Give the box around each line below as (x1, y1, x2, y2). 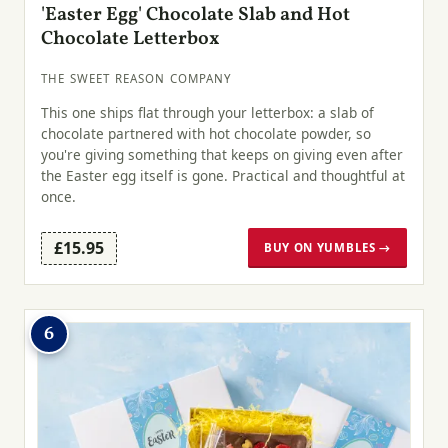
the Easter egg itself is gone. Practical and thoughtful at (41, 165, 405, 185)
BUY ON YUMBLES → (263, 240, 391, 256)
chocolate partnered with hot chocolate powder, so (41, 123, 371, 143)
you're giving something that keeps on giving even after (41, 144, 403, 164)
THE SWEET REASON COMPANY (41, 70, 233, 86)
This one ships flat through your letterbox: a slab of (41, 102, 374, 122)
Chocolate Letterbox (41, 25, 220, 52)
